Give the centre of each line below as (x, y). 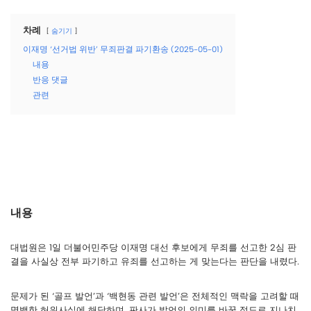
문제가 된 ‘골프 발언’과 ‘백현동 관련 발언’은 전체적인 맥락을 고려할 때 (155, 296)
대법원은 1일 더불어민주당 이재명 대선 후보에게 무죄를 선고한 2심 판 (153, 247)
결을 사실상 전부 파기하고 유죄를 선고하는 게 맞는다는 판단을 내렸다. (155, 261)
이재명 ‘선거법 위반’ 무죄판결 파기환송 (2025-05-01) (123, 49)
